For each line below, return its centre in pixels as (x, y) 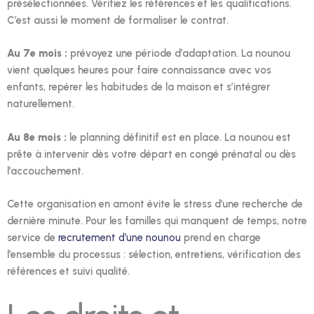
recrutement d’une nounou (120, 238)
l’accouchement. (45, 171)
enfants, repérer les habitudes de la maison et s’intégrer (139, 87)
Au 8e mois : (37, 137)
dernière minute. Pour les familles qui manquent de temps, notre (157, 221)
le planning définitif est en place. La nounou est (179, 137)
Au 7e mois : (37, 54)
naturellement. (41, 104)
